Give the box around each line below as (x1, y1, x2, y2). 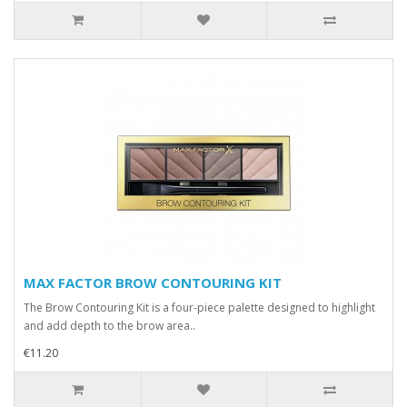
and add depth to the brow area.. (24, 318, 195, 333)
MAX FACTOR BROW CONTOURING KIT (24, 273, 282, 292)
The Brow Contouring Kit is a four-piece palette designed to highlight (24, 300, 375, 315)
